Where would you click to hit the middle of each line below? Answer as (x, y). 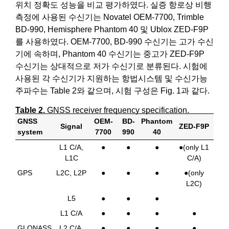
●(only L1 (194, 147)
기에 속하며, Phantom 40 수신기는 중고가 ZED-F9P (110, 54)
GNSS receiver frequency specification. (117, 110)
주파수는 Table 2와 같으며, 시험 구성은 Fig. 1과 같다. (112, 90)
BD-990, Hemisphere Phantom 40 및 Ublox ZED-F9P (112, 29)
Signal (71, 127)
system (30, 132)
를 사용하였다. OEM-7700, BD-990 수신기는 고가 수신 (114, 41)
